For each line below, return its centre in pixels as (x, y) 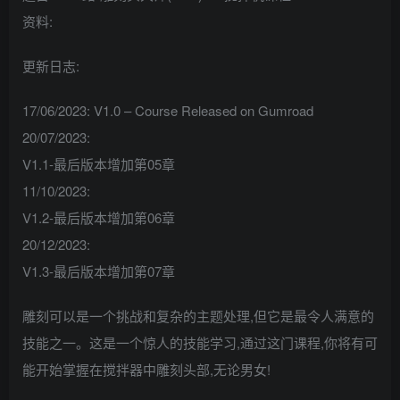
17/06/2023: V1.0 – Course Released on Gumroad (168, 111)
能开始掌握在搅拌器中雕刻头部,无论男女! (146, 370)
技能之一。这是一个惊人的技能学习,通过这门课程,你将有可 (200, 343)
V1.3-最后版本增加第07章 (99, 271)
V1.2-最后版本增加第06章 (99, 218)
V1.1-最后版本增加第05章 (99, 164)
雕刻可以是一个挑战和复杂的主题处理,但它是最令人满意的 (198, 316)
